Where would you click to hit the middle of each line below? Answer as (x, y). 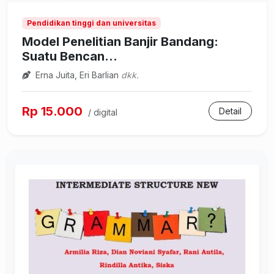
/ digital (103, 112)
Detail (230, 111)
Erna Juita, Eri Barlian (77, 75)
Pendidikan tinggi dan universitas (91, 23)
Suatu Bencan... (70, 57)
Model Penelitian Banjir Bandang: (120, 42)
